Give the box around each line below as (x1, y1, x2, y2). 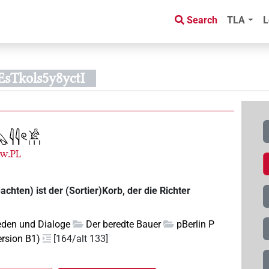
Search (187, 14, 218, 26)
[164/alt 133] (53, 233, 109, 245)
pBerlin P (177, 219, 215, 231)
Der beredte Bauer (86, 219, 162, 231)
